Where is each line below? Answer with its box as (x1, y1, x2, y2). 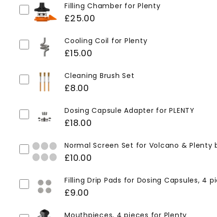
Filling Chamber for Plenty (64, 1, 161, 11)
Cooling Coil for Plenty (64, 36, 148, 46)
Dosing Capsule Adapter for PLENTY (64, 106, 195, 115)
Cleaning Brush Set (64, 71, 135, 80)
